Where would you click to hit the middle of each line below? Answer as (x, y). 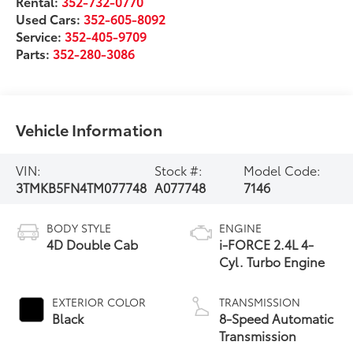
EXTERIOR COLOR (99, 301)
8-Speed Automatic (276, 318)
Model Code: (282, 170)
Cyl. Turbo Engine (272, 261)
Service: (41, 35)
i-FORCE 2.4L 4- (266, 243)
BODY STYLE (79, 227)
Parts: (35, 53)
